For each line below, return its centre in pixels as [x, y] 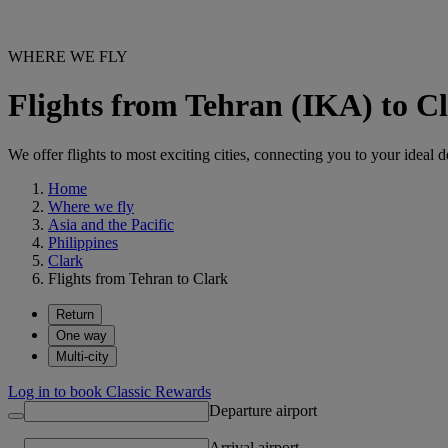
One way [81, 335]
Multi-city [82, 356]
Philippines [83, 242]
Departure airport [263, 410]
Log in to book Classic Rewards [109, 391]
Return [75, 314]
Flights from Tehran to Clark [138, 278]
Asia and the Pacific [111, 224]
